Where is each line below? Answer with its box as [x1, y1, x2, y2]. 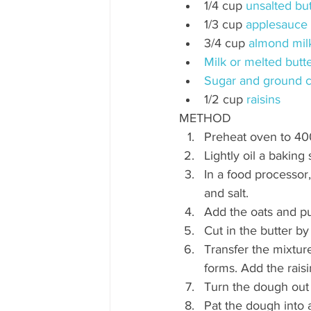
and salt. [204, 186, 252, 201]
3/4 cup [204, 36, 249, 51]
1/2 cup [204, 92, 246, 107]
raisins [246, 92, 280, 107]
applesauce [246, 17, 308, 32]
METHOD [179, 111, 231, 126]
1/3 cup [204, 17, 246, 32]
